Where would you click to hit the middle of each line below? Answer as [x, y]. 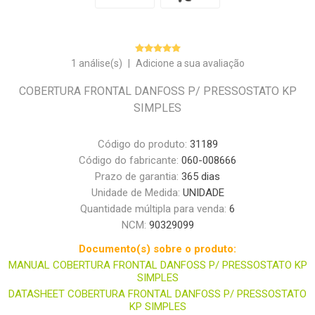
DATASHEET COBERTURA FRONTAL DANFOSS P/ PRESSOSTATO [157, 294]
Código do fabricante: [129, 161]
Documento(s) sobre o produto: [157, 249]
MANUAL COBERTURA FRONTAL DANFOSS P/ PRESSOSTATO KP [157, 265]
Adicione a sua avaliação [190, 64]
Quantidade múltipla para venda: [155, 209]
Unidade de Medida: [137, 193]
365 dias [201, 177]
